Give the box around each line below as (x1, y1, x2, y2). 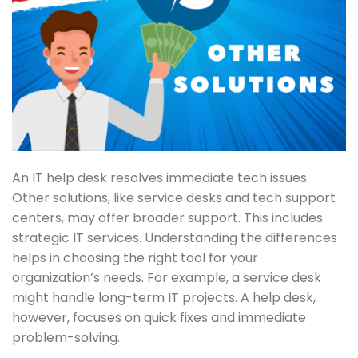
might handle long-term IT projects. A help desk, (12, 288, 316, 307)
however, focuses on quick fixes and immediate (12, 308, 306, 327)
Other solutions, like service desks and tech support (12, 188, 336, 207)
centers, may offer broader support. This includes (12, 208, 323, 227)
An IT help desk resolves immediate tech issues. (12, 168, 309, 187)
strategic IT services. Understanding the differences (12, 228, 337, 247)
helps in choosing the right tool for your (12, 248, 258, 267)
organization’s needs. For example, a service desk (12, 268, 321, 287)
